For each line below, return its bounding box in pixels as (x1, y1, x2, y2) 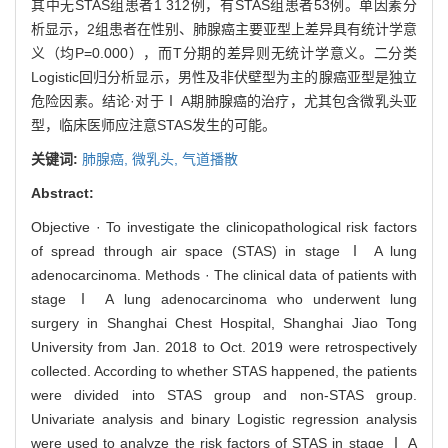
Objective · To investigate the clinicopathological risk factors (31, 218, 417, 235)
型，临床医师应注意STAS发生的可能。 (31, 116, 276, 133)
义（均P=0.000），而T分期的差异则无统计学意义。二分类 (31, 44, 417, 61)
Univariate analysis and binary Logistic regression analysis (31, 410, 417, 427)
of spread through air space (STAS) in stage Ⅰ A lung (31, 242, 417, 259)
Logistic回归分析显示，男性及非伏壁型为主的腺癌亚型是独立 (31, 68, 417, 85)
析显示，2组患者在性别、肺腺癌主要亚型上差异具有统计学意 (31, 20, 417, 37)
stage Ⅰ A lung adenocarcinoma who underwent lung (31, 290, 417, 307)
